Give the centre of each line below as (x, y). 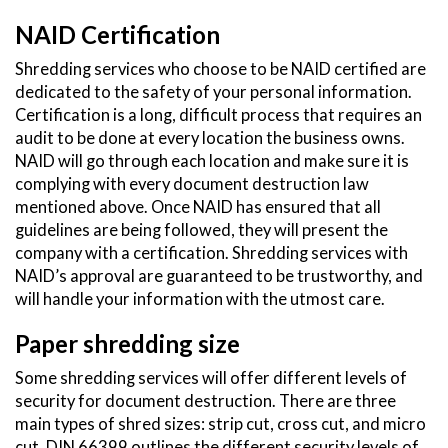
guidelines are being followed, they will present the (201, 230)
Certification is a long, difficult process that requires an (218, 115)
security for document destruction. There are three (205, 401)
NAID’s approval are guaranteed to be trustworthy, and (219, 276)
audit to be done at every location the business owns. (210, 138)
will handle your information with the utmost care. (200, 299)
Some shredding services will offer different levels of (211, 378)
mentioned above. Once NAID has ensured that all (198, 207)
